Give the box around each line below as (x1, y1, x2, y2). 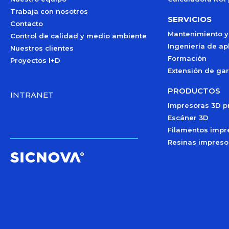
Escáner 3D (167, 113, 209, 122)
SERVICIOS (167, 14, 212, 24)
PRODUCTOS (167, 86, 220, 96)
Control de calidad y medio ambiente (10, 32, 147, 40)
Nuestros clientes (10, 44, 74, 52)
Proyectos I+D (10, 56, 60, 64)
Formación (167, 54, 207, 62)
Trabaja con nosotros (10, 7, 88, 15)
